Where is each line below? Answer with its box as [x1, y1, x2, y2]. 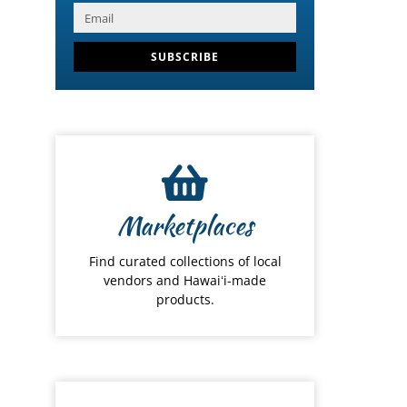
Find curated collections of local [88, 253, 282, 271]
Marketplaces [116, 207, 253, 244]
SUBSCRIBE [151, 48, 219, 65]
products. [155, 291, 214, 309]
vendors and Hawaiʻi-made [104, 272, 266, 290]
